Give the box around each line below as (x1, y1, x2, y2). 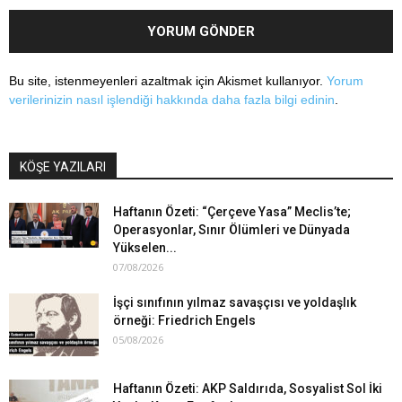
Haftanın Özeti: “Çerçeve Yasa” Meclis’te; (113, 204, 351, 219)
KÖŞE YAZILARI (20, 159, 106, 174)
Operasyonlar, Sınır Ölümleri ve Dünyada (113, 222, 350, 237)
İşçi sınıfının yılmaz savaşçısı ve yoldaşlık (113, 294, 356, 310)
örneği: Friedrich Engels (113, 312, 256, 328)
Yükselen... (113, 240, 177, 255)
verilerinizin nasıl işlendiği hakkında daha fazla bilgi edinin (9, 92, 335, 107)
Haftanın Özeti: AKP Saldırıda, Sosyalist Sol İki (113, 380, 382, 396)
